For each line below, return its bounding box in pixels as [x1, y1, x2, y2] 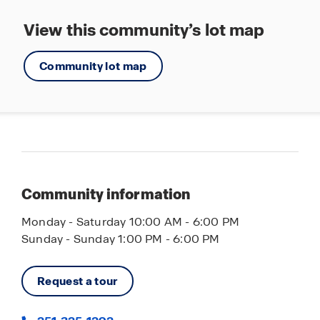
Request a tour [37, 274, 118, 289]
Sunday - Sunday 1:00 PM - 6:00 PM [21, 231, 220, 246]
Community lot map [39, 59, 147, 74]
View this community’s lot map [24, 19, 265, 41]
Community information [21, 185, 191, 204]
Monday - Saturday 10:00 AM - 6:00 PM [21, 214, 240, 229]
